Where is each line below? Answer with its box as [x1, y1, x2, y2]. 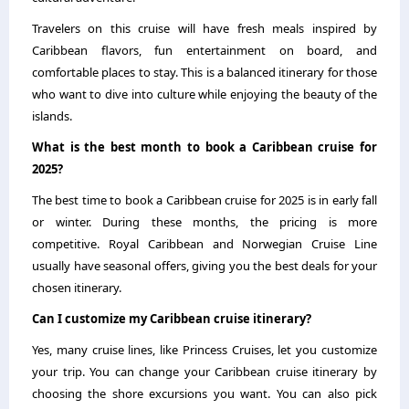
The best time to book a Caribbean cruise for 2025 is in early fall [32, 192, 377, 209]
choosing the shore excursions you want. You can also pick [32, 385, 377, 403]
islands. [32, 108, 72, 125]
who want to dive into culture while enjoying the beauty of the [32, 86, 377, 103]
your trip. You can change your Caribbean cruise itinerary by [32, 363, 377, 381]
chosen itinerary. [32, 279, 121, 297]
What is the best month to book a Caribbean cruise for [32, 139, 377, 156]
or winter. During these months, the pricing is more [32, 214, 377, 231]
